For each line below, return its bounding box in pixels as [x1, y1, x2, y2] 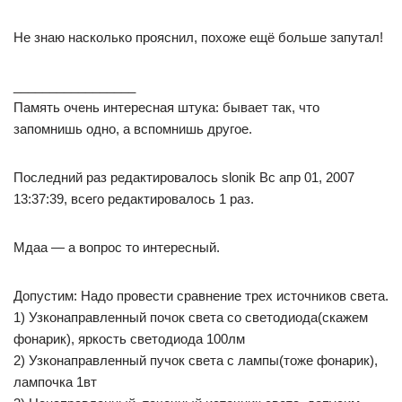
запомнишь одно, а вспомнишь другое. [13, 121, 252, 136]
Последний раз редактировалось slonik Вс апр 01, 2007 [13, 170, 354, 185]
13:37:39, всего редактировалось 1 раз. [13, 191, 254, 206]
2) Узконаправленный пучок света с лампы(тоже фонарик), [13, 353, 378, 368]
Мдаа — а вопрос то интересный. [13, 240, 220, 255]
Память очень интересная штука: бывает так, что [13, 100, 319, 115]
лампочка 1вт [13, 374, 97, 389]
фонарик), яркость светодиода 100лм [13, 331, 245, 346]
